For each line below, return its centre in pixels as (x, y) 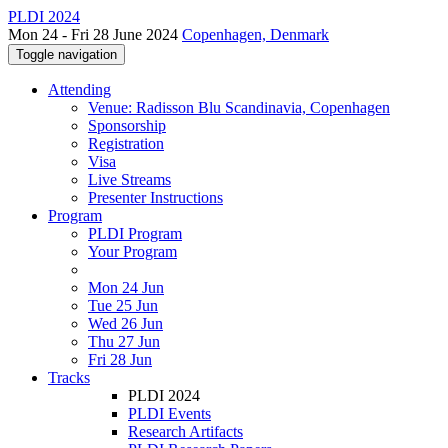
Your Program (132, 251)
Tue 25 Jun (123, 305)
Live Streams (129, 179)
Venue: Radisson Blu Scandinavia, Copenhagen (239, 107)
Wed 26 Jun (125, 323)
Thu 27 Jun (124, 341)
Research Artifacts (185, 431)
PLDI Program (135, 233)
